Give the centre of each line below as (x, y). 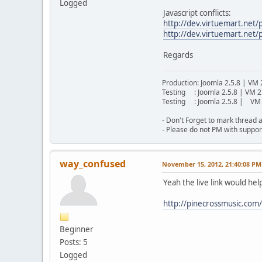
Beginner (77, 229)
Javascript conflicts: (197, 13)
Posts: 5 (74, 242)
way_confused (93, 163)
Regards (178, 55)
